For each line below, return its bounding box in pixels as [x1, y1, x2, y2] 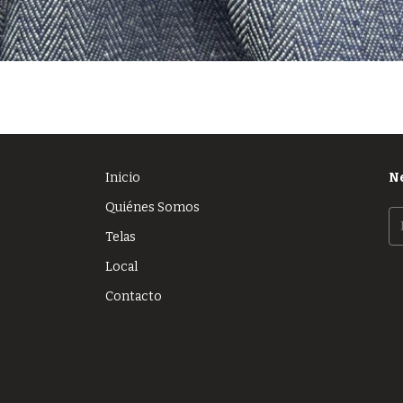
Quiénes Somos [105, 200, 201, 216]
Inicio [105, 170, 141, 186]
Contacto [105, 289, 163, 305]
